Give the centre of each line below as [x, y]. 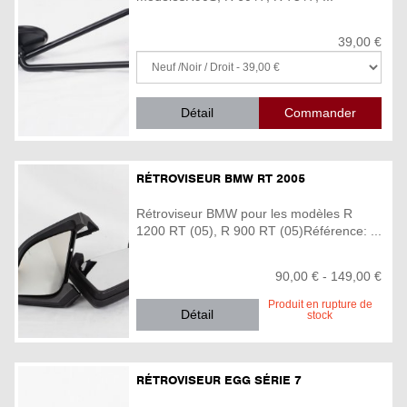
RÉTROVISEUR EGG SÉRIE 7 [219, 380]
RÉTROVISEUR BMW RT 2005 [221, 178]
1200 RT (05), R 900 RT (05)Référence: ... [259, 231]
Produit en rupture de [320, 305]
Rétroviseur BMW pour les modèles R [244, 214]
